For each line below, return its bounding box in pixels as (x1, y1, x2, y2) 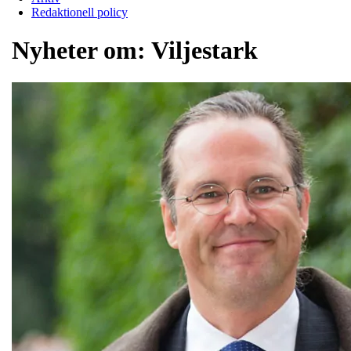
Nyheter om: (12, 36, 151, 65)
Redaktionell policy (31, 5, 128, 19)
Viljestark (151, 36, 258, 65)
